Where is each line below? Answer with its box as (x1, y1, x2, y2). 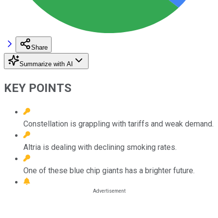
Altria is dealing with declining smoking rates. (23, 142, 177, 152)
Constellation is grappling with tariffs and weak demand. (23, 119, 214, 128)
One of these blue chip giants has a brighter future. (23, 165, 195, 175)
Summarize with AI (19, 60, 73, 68)
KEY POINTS (4, 81, 72, 95)
